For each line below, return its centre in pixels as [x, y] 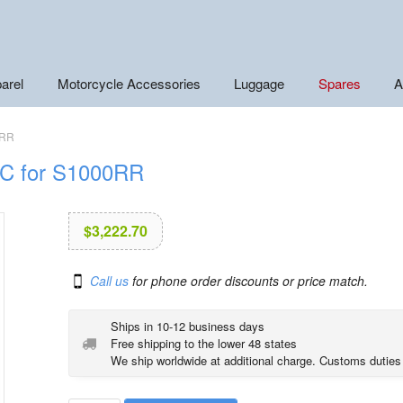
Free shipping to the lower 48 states [203, 343]
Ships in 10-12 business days [187, 326]
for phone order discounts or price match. [248, 280]
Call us [109, 280]
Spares [339, 83]
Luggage [260, 83]
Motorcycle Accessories [129, 83]
